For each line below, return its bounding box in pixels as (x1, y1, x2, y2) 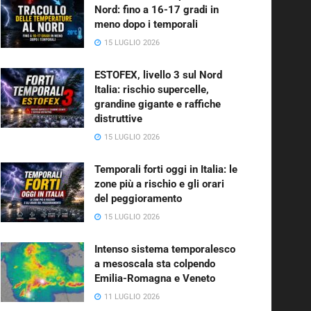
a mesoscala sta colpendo (94, 257, 215, 270)
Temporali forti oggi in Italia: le (94, 162, 237, 176)
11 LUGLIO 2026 (102, 292, 160, 301)
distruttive (94, 112, 142, 125)
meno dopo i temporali (94, 17, 198, 31)
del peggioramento (94, 192, 182, 205)
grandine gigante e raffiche (94, 97, 221, 110)
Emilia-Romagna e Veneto (94, 271, 215, 285)
